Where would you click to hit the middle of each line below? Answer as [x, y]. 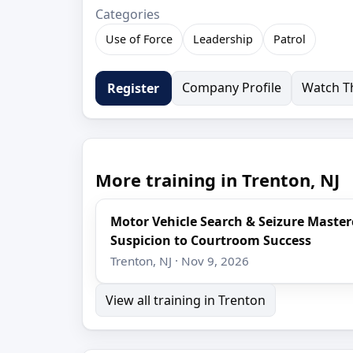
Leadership [223, 39]
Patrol [290, 39]
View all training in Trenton [186, 300]
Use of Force [139, 39]
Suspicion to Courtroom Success [211, 240]
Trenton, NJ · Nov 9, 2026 [180, 260]
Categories [128, 15]
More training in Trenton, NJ [217, 180]
